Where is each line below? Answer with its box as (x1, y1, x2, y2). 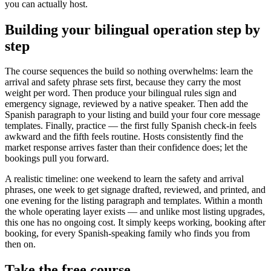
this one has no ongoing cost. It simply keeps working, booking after (5, 217, 266, 228)
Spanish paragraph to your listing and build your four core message (5, 109, 260, 120)
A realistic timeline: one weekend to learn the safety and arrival (5, 174, 244, 184)
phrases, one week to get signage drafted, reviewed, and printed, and (5, 184, 266, 195)
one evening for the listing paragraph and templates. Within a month (5, 195, 263, 206)
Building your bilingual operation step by (5, 21, 260, 38)
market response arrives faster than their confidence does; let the (5, 142, 247, 153)
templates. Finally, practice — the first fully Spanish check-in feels (5, 120, 256, 131)
